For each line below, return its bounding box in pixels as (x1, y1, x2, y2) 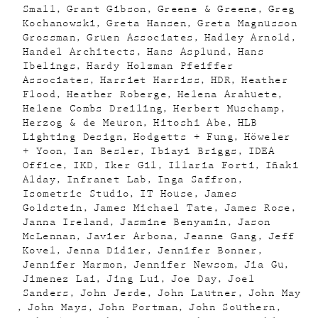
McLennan (23, 231, 77, 241)
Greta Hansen (106, 18, 187, 28)
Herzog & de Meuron (23, 118, 143, 128)
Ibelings (23, 61, 77, 71)
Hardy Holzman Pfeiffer (87, 61, 234, 71)
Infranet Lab (67, 175, 147, 185)
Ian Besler (73, 146, 141, 156)
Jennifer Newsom (133, 260, 234, 270)
